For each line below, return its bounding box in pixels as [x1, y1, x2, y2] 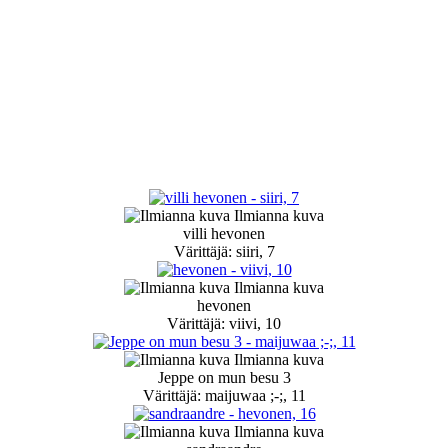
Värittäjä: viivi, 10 [167, 315, 281, 333]
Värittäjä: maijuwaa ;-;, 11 [142, 387, 306, 405]
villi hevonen [183, 225, 265, 243]
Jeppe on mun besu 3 [157, 369, 291, 387]
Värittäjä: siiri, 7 [173, 243, 275, 261]
